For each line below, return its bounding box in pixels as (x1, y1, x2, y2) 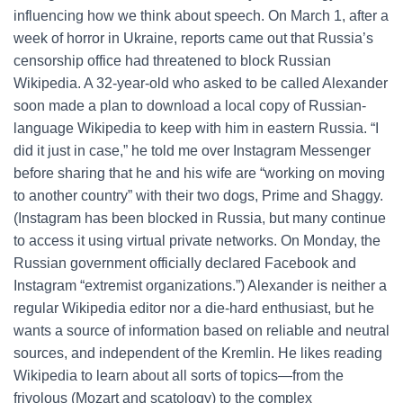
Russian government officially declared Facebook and (13, 255, 356, 271)
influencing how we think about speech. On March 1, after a (13, 8, 389, 23)
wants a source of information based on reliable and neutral (13, 323, 390, 338)
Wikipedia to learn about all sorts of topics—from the (13, 368, 344, 383)
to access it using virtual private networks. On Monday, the (13, 233, 381, 248)
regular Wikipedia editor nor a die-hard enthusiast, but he (13, 300, 374, 316)
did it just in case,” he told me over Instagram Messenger (13, 143, 371, 158)
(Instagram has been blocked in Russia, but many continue (13, 210, 386, 226)
